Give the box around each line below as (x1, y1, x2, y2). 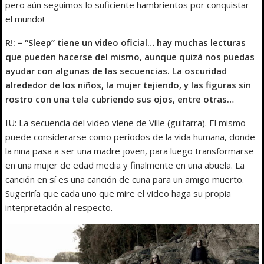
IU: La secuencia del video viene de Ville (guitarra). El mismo (5, 117, 246, 129)
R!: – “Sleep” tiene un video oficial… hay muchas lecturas (5, 37, 246, 49)
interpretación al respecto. (5, 202, 113, 214)
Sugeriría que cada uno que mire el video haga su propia (5, 187, 232, 200)
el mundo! (5, 13, 45, 25)
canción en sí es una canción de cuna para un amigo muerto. (5, 173, 245, 186)
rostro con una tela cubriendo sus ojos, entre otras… (5, 93, 235, 105)
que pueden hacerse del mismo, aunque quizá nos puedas (5, 51, 255, 63)
